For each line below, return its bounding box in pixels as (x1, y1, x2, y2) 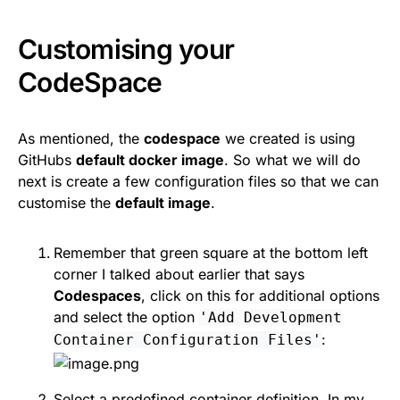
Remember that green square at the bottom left (54, 244, 368, 262)
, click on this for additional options (141, 287, 379, 305)
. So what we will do (224, 151, 361, 170)
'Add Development (199, 309, 342, 327)
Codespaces (54, 287, 141, 305)
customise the (18, 194, 115, 212)
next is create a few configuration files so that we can (18, 172, 379, 191)
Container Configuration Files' (54, 331, 321, 349)
